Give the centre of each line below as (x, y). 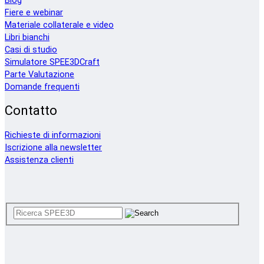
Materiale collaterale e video (59, 25)
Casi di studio (31, 50)
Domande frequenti (42, 87)
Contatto (31, 111)
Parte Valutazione (39, 75)
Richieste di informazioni (53, 135)
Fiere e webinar (34, 13)
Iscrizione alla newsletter (53, 147)
